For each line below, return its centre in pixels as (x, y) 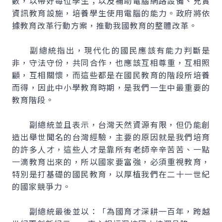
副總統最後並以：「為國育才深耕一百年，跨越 (111, 211)
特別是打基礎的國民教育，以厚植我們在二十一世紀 (111, 174)
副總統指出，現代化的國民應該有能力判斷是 (111, 50)
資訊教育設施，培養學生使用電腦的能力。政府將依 (111, 13)
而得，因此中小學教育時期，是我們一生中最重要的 (111, 87)
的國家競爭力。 (41, 186)
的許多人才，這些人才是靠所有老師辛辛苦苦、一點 (111, 149)
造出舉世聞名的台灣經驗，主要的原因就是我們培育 (111, 137)
